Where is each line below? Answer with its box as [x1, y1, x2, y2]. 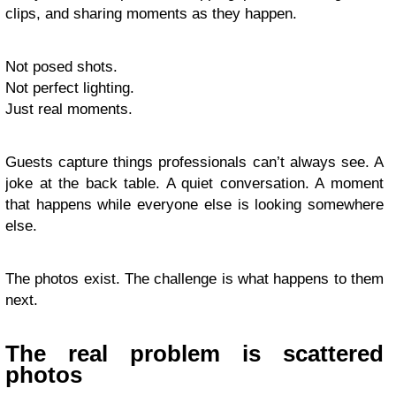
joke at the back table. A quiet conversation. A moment [5, 175, 384, 192]
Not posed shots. [5, 58, 118, 75]
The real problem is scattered [5, 341, 384, 366]
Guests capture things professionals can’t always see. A [5, 154, 384, 171]
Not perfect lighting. [5, 80, 134, 96]
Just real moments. [5, 101, 133, 118]
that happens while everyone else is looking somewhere [5, 196, 384, 213]
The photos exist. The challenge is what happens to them [5, 270, 384, 287]
